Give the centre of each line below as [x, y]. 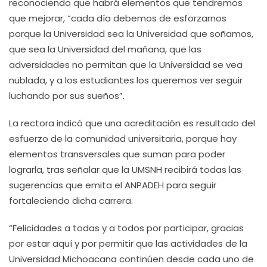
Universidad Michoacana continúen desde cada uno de [131, 259]
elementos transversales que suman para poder [117, 154]
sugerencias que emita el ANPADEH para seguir [113, 185]
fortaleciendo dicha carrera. [72, 201]
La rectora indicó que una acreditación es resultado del [132, 123]
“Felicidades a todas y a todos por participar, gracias [126, 228]
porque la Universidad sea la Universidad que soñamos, [131, 34]
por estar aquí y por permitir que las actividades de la [128, 243]
